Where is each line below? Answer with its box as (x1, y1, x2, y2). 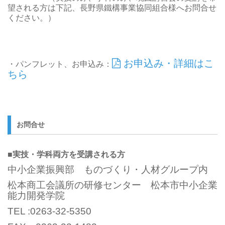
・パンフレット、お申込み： (8, 60, 112, 68)
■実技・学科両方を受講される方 (8, 150, 125, 159)
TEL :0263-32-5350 (8, 205, 91, 216)
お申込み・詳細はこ (121, 58, 214, 69)
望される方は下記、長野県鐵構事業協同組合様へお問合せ (8, 4, 216, 12)
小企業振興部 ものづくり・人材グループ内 (17, 164, 208, 175)
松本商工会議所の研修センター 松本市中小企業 (8, 179, 217, 190)
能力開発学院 (8, 190, 65, 201)
